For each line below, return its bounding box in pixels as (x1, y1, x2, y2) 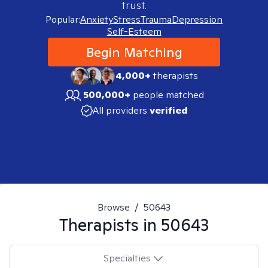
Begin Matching (86, 44, 182, 60)
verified (149, 104, 188, 117)
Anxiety (80, 13, 113, 26)
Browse (98, 201, 130, 214)
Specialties (103, 251, 151, 264)
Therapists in (59, 214, 161, 236)
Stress (113, 13, 141, 26)
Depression (172, 13, 223, 26)
